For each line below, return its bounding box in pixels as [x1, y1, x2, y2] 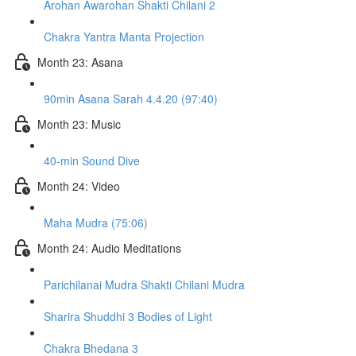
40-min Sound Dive [44, 153, 140, 168]
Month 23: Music [37, 115, 121, 132]
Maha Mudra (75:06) [44, 215, 148, 230]
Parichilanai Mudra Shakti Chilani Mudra [44, 277, 245, 292]
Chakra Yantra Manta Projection [44, 29, 204, 44]
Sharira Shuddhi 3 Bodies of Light [44, 308, 212, 324]
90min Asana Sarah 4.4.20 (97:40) [44, 91, 218, 106]
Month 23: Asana [37, 53, 123, 70]
